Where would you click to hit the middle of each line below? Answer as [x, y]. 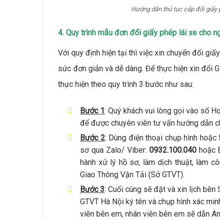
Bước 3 [92, 190]
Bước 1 [92, 111]
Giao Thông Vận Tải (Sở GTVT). [132, 175]
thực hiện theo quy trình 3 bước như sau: [126, 84]
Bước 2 [93, 138]
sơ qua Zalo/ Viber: [113, 150]
